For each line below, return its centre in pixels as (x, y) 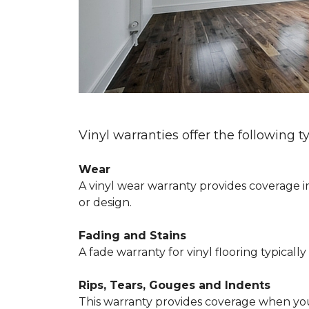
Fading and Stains (132, 236)
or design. (105, 202)
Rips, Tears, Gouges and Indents (175, 285)
